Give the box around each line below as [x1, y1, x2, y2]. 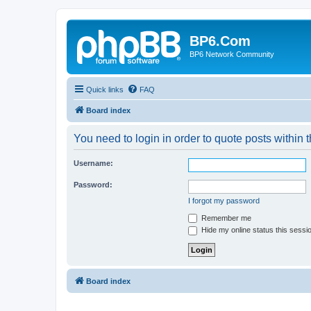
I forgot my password [188, 196, 260, 205]
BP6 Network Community [190, 50, 274, 58]
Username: [74, 158, 113, 167]
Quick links [86, 85, 124, 94]
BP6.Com [190, 33, 251, 49]
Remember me [199, 213, 251, 222]
